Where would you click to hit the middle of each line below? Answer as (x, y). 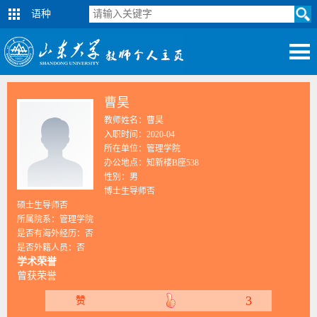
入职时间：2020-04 (139, 134)
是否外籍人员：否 (51, 248)
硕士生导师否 (42, 205)
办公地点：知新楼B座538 (151, 163)
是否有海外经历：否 (55, 234)
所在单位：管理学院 (142, 149)
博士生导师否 (129, 191)
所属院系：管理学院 (55, 219)
